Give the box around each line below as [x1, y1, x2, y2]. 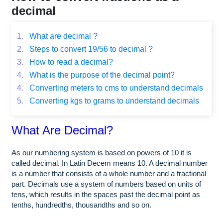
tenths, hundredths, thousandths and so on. [11, 200, 151, 209]
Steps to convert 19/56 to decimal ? [27, 44, 153, 53]
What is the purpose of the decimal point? [27, 70, 175, 79]
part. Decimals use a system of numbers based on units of [11, 179, 201, 188]
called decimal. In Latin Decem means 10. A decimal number [11, 158, 208, 167]
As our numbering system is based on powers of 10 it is [11, 148, 192, 157]
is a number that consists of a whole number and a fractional [11, 169, 206, 178]
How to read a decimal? [27, 57, 113, 66]
